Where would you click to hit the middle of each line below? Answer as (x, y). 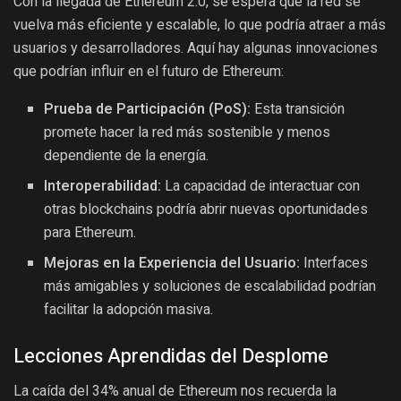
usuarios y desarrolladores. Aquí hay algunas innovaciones (196, 47)
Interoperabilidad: (103, 186)
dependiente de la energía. (127, 155)
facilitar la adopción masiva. (129, 309)
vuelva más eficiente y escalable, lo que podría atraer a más (200, 24)
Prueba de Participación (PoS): (148, 109)
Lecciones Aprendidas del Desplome (171, 356)
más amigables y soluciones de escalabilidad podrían (210, 286)
